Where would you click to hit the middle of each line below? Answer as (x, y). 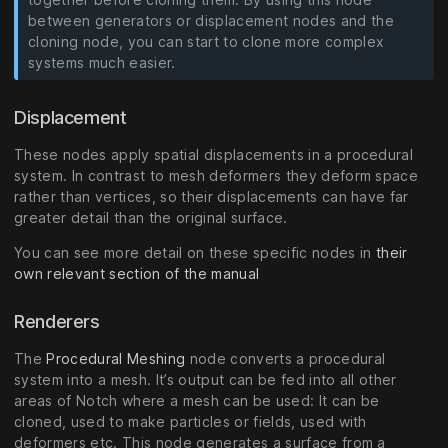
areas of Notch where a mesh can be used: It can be (197, 401)
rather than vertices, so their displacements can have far (211, 197)
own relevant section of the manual (137, 274)
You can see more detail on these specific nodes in (195, 253)
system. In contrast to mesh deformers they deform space (216, 176)
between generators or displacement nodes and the (211, 21)
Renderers (59, 322)
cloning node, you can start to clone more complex (206, 42)
